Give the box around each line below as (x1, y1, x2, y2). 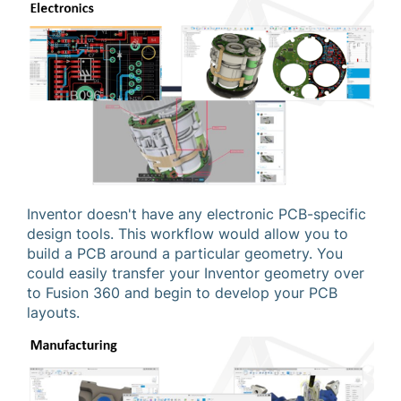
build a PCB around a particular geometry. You (27, 244, 343, 263)
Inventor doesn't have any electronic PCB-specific (27, 205, 366, 224)
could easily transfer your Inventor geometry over (27, 264, 364, 283)
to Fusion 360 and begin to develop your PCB (27, 284, 337, 303)
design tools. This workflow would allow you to (27, 225, 348, 243)
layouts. (27, 303, 80, 322)
